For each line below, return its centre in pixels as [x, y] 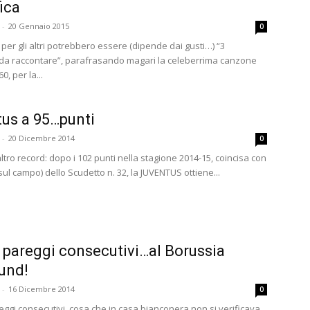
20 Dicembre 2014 [42, 138]
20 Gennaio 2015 [39, 26]
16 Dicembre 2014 [42, 289]
